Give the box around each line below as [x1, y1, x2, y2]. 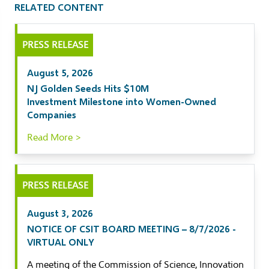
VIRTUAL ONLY [27, 236, 94, 247]
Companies [27, 109, 76, 120]
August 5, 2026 [27, 67, 93, 78]
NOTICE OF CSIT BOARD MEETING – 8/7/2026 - [27, 223, 236, 234]
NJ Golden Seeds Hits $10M [27, 82, 149, 94]
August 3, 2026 [27, 207, 93, 219]
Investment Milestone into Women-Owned [27, 95, 216, 107]
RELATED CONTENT [14, 1, 104, 13]
